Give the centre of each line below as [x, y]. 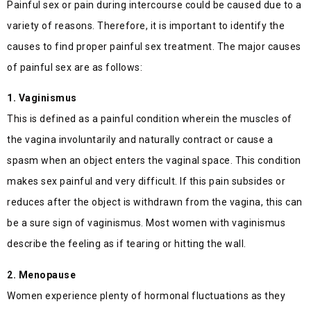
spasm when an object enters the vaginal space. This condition [154, 161]
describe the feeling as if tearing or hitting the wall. [127, 244]
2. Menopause [41, 275]
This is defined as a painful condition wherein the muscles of [150, 119]
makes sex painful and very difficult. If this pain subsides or [146, 182]
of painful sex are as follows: [75, 67]
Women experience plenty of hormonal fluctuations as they [146, 295]
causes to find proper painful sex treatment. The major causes [154, 46]
